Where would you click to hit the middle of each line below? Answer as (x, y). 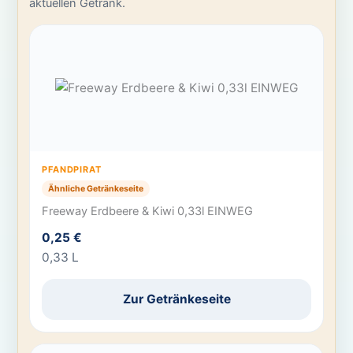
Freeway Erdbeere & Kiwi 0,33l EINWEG (148, 211)
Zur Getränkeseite (176, 299)
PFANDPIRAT (72, 170)
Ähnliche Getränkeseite (96, 188)
